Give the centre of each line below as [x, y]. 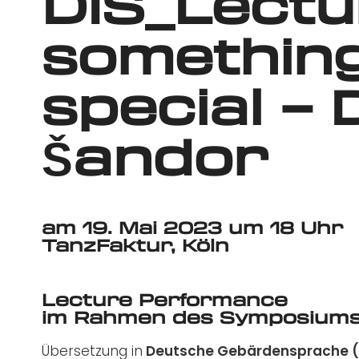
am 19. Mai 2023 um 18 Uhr [192, 227]
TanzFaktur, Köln [135, 244]
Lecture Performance [165, 299]
